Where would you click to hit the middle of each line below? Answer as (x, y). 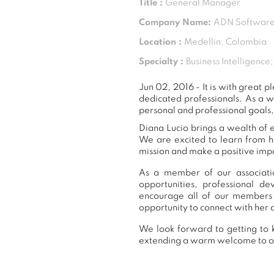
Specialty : (162, 62)
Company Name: (176, 23)
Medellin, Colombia (225, 43)
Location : (161, 43)
